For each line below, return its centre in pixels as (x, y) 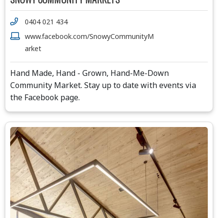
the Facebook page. (45, 98)
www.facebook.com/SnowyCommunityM (89, 36)
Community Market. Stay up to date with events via (103, 85)
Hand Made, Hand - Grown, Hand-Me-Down (90, 73)
